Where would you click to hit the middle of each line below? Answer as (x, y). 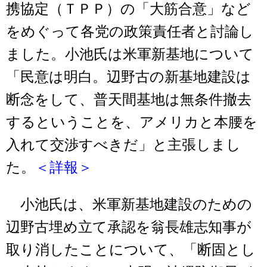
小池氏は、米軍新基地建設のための (129, 204)
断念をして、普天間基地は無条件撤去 (129, 99)
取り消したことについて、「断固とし (131, 249)
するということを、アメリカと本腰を (132, 122)
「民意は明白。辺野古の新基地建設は (128, 77)
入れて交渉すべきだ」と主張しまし (123, 145)
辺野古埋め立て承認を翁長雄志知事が (129, 227)
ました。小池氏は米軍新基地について (130, 54)
